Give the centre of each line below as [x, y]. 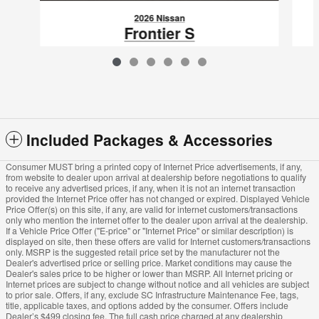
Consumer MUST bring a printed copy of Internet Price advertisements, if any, [154, 167]
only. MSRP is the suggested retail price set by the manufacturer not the [143, 252]
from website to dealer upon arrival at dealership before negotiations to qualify [156, 177]
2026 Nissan [159, 18]
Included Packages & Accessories [150, 140]
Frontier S [159, 33]
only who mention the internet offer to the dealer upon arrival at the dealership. [157, 220]
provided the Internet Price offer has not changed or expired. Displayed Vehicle [158, 199]
